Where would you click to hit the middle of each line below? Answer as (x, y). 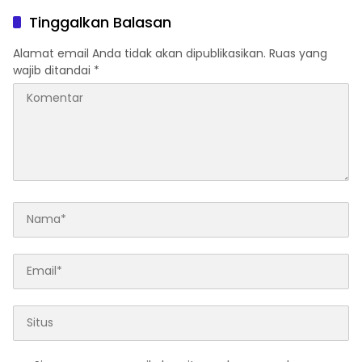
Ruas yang (298, 53)
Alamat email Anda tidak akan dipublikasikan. (139, 53)
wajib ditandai (53, 70)
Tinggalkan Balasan (100, 22)
